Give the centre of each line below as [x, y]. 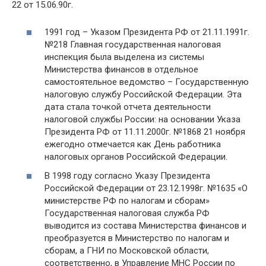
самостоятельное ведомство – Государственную [147, 82]
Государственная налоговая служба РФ [127, 213]
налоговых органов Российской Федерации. [136, 157]
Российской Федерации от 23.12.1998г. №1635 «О [146, 188]
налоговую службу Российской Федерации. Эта [143, 95]
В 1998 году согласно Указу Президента [127, 175]
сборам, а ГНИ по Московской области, [127, 250]
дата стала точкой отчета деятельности [128, 107]
